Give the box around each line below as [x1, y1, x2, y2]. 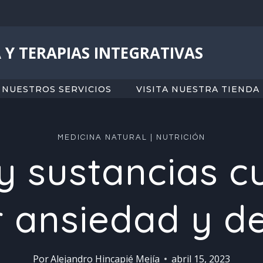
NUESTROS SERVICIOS [2, 83, 112, 95]
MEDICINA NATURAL [58, 133, 147, 142]
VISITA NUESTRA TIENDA [136, 83, 259, 95]
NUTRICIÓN [156, 133, 205, 142]
